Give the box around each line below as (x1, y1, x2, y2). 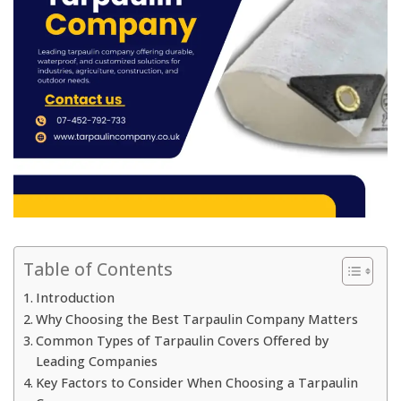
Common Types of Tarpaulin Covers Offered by (35, 332, 328, 350)
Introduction (35, 289, 115, 307)
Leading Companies (35, 353, 158, 371)
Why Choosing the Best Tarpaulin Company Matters (35, 311, 358, 328)
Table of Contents (23, 257, 173, 282)
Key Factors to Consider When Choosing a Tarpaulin (35, 374, 358, 392)
